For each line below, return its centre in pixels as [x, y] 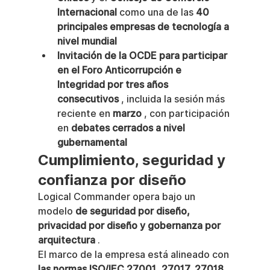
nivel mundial [87, 41]
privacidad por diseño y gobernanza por [130, 226]
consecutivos [88, 99]
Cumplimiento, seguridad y [133, 160]
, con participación [187, 114]
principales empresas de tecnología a [144, 27]
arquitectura [66, 240]
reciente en [85, 114]
